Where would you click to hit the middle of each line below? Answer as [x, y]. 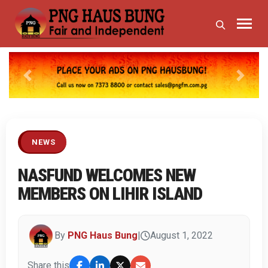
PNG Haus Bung [103, 236]
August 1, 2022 [182, 236]
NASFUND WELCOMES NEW [107, 175]
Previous [45, 81]
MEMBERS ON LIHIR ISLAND [110, 193]
